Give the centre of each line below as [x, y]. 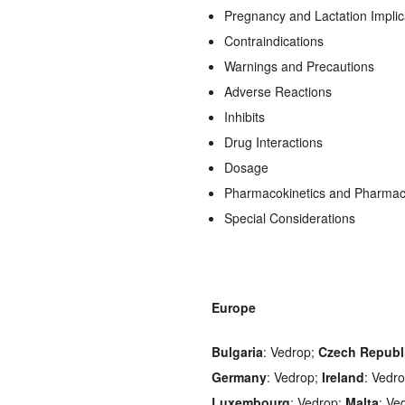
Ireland [343, 377]
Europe [234, 307]
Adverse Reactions [278, 91]
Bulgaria [237, 351]
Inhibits [245, 116]
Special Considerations [290, 217]
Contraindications [274, 40]
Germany [239, 377]
